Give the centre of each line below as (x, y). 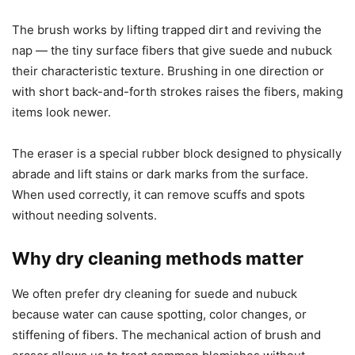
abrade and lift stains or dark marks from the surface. (160, 174)
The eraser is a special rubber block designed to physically (177, 154)
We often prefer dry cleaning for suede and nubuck (155, 294)
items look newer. (61, 113)
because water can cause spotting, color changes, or (159, 315)
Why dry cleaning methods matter (158, 259)
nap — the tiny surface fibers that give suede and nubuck (172, 51)
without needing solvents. (84, 216)
